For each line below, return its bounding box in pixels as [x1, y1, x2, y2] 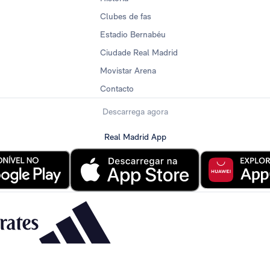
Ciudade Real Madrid [100, 48, 178, 57]
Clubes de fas [100, 11, 152, 21]
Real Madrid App [104, 131, 166, 142]
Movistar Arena [100, 66, 157, 75]
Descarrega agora [102, 107, 168, 116]
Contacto [100, 84, 134, 93]
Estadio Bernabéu [100, 30, 166, 39]
